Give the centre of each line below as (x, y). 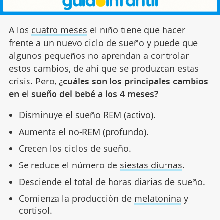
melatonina (157, 199)
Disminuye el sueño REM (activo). (87, 115)
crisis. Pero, (34, 81)
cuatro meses (59, 30)
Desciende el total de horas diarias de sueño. (112, 182)
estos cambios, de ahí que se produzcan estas (104, 69)
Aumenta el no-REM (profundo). (83, 132)
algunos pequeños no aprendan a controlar (98, 56)
